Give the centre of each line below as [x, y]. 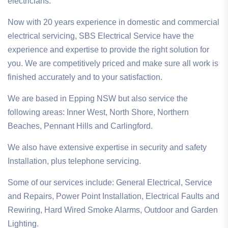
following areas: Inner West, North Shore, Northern [98, 112]
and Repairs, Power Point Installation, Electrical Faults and [113, 196]
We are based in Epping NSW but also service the [98, 99]
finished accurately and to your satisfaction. [85, 77]
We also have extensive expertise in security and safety [107, 148]
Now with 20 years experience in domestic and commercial [113, 22]
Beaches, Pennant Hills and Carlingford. [80, 126]
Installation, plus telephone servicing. [74, 161]
